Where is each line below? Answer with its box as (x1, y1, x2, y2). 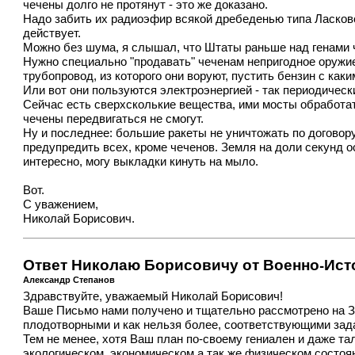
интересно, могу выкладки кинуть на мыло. (23, 155, 259, 169)
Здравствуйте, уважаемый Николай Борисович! (23, 290, 284, 303)
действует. (23, 27, 82, 40)
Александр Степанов (23, 274, 116, 284)
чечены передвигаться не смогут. (23, 113, 204, 126)
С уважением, (23, 198, 99, 212)
